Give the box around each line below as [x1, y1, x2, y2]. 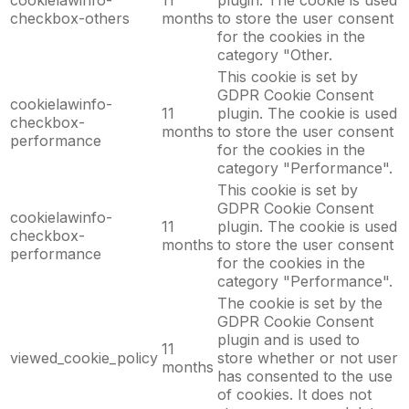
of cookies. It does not [217, 385, 372, 404]
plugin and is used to [217, 330, 360, 350]
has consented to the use [217, 367, 393, 386]
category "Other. [217, 46, 332, 65]
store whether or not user [217, 349, 398, 368]
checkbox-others [10, 9, 130, 28]
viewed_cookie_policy [10, 349, 158, 368]
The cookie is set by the [217, 294, 383, 313]
